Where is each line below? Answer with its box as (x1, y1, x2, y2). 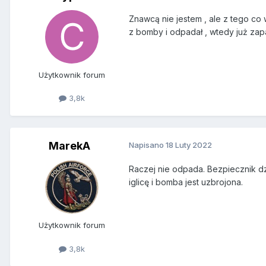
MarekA (49, 140, 90, 153)
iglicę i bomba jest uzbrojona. (129, 177, 243, 188)
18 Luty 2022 (166, 140, 212, 150)
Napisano (129, 140, 166, 150)
